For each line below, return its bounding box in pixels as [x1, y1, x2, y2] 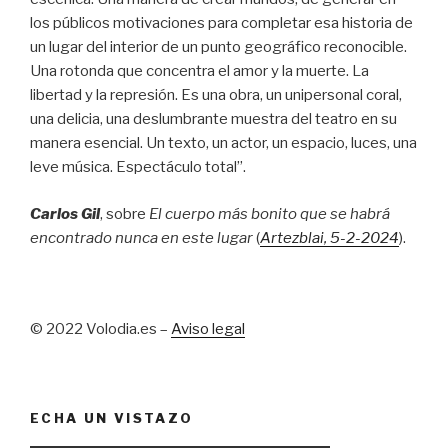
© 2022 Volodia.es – [30, 320, 171, 338]
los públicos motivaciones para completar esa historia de [30, 14, 413, 32]
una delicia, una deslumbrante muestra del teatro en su [30, 110, 397, 128]
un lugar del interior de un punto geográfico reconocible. [30, 38, 407, 56]
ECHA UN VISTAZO [30, 409, 194, 426]
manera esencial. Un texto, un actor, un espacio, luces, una [30, 134, 417, 152]
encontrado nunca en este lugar [30, 228, 253, 247]
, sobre [100, 204, 149, 223]
